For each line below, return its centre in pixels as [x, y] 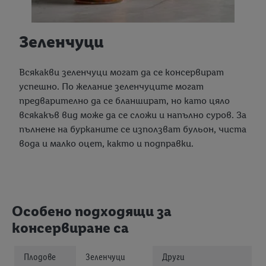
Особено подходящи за [92, 211]
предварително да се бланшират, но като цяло [124, 101]
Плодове [40, 257]
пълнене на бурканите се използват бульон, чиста [133, 129]
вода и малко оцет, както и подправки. [106, 144]
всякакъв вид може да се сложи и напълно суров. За [133, 115]
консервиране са [70, 228]
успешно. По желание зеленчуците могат [111, 87]
